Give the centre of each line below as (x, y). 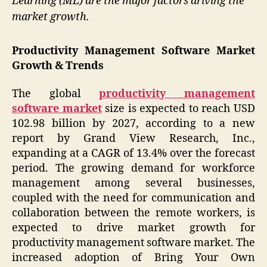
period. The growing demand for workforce (133, 169)
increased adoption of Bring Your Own (133, 258)
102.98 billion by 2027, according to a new (133, 124)
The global (56, 94)
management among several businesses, (133, 184)
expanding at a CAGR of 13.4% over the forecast (133, 154)
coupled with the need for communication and (133, 198)
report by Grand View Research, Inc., (133, 139)
